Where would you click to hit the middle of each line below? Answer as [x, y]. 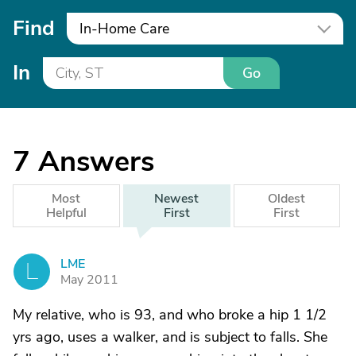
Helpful [66, 213]
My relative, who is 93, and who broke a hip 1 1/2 [170, 315]
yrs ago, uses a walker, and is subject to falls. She [170, 337]
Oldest [287, 199]
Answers [96, 162]
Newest [177, 199]
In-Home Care [124, 29]
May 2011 [89, 280]
